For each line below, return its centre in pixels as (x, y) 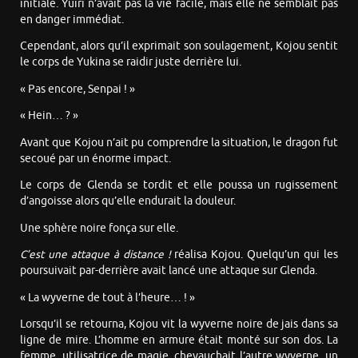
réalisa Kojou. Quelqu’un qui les (254, 255)
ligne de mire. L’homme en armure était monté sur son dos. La (179, 340)
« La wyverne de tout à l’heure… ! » (107, 297)
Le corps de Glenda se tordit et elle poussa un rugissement (179, 185)
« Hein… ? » (49, 116)
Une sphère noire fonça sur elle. (99, 228)
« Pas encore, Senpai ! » (78, 89)
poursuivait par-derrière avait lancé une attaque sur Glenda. (169, 271)
